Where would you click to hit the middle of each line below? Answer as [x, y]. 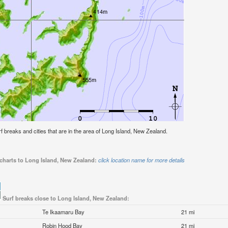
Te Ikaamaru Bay [64, 212]
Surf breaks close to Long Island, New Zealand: [66, 198]
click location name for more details [141, 160]
